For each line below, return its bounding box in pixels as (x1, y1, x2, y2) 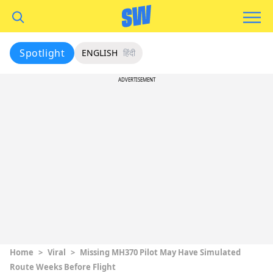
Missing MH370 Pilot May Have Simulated (80, 247, 241, 258)
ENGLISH (82, 47, 118, 58)
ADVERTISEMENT (118, 76, 155, 83)
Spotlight (19, 46, 65, 60)
